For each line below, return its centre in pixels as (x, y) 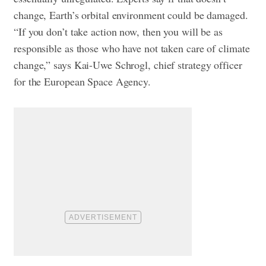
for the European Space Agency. (82, 81)
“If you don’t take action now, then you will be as (118, 31)
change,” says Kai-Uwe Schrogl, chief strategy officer (128, 64)
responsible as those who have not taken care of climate (132, 48)
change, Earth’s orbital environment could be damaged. (131, 15)
